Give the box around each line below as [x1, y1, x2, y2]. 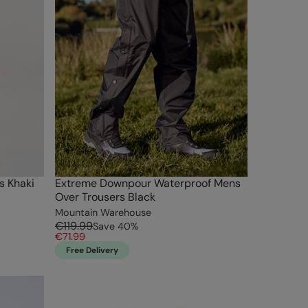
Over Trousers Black [55, 190, 155, 205]
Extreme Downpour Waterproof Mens [55, 176, 241, 191]
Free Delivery [66, 245, 118, 256]
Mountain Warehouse [55, 206, 151, 219]
